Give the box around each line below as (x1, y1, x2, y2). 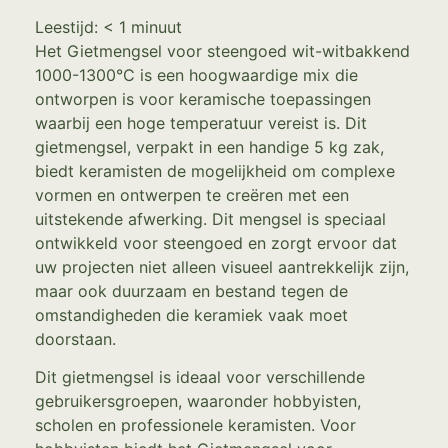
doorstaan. (35, 328, 116, 349)
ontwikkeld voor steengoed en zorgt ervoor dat (35, 232, 397, 253)
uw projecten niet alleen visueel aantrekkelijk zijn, (35, 256, 409, 277)
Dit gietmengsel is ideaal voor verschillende (35, 367, 365, 388)
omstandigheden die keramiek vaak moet (35, 304, 348, 325)
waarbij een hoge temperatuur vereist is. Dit (35, 112, 367, 133)
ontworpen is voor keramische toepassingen (35, 88, 371, 109)
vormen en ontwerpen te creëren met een (35, 184, 349, 205)
